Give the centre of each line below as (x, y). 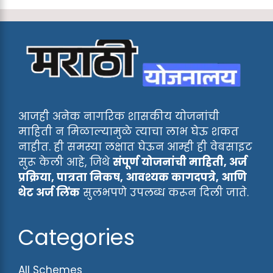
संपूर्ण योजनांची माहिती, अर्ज (180, 162)
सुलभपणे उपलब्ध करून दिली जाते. (164, 193)
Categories (76, 238)
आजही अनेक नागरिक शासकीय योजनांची (119, 117)
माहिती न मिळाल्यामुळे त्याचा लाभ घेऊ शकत (129, 132)
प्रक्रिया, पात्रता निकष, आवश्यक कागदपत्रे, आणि (133, 178)
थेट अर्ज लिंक (49, 193)
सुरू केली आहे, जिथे (66, 162)
